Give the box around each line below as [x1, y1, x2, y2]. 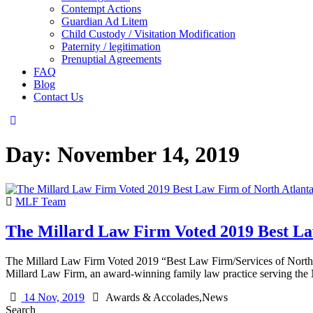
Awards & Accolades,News [103, 291, 228, 303]
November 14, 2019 [57, 142, 240, 168]
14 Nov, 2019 [24, 291, 85, 303]
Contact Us [34, 91, 83, 103]
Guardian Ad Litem [61, 15, 147, 27]
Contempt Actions [61, 3, 141, 15]
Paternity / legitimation [61, 41, 161, 52]
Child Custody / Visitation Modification [61, 28, 235, 40]
